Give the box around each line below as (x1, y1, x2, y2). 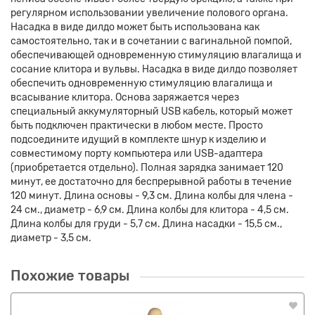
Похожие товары (11, 268, 129, 285)
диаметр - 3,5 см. (11, 232, 91, 245)
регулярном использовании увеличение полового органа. (11, 7, 288, 20)
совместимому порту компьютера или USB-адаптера (11, 148, 263, 160)
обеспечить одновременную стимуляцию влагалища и (11, 77, 273, 90)
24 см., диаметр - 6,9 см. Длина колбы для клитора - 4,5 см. (11, 204, 289, 217)
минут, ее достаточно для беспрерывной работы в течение (11, 176, 292, 188)
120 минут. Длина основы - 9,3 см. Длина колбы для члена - (11, 190, 293, 202)
